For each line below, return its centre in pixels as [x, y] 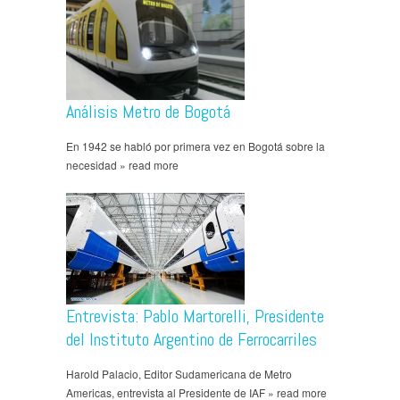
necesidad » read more [122, 165]
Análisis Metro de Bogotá [148, 112]
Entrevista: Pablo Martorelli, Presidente [195, 317]
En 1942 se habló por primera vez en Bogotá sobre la [196, 146]
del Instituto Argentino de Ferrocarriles [192, 340]
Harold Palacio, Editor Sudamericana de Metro [179, 374]
